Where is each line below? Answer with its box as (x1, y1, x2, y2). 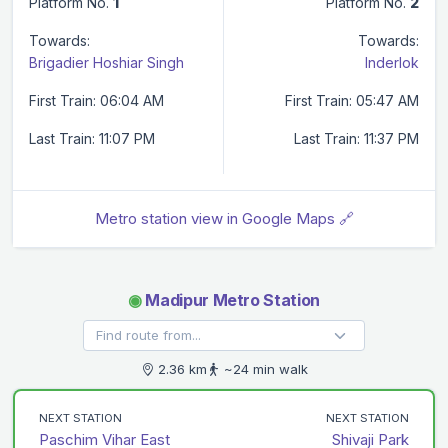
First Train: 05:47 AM (285, 91, 419, 109)
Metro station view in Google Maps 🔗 (94, 208, 354, 228)
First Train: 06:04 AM (29, 91, 164, 109)
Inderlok (365, 53, 419, 71)
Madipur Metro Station (141, 289, 320, 310)
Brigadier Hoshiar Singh (29, 53, 184, 71)
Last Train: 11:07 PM (29, 129, 155, 147)
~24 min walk (219, 360, 308, 377)
